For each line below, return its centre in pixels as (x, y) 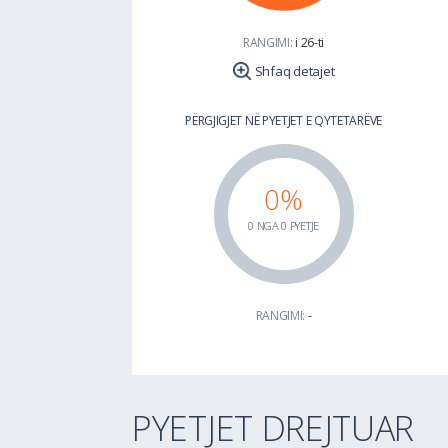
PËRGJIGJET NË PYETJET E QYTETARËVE (283, 120)
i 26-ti (310, 42)
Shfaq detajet (294, 71)
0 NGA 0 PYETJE (283, 225)
